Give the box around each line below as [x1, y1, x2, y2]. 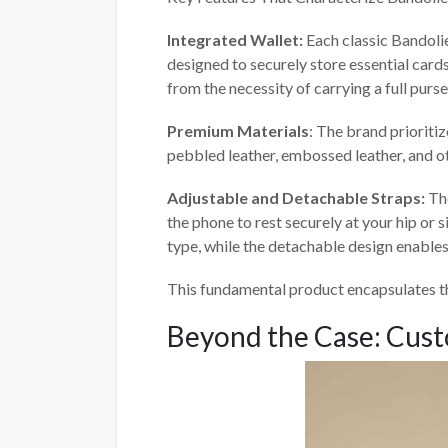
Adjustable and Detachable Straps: [167, 188, 428, 208]
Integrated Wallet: [167, 29, 303, 49]
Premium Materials [167, 120, 309, 140]
